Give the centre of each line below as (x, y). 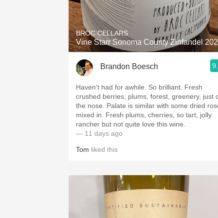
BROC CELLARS (102, 33)
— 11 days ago (99, 133)
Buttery (151, 70)
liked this (103, 149)
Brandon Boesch (129, 66)
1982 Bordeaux (151, 6)
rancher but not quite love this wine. (131, 124)
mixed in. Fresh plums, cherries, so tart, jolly (144, 115)
